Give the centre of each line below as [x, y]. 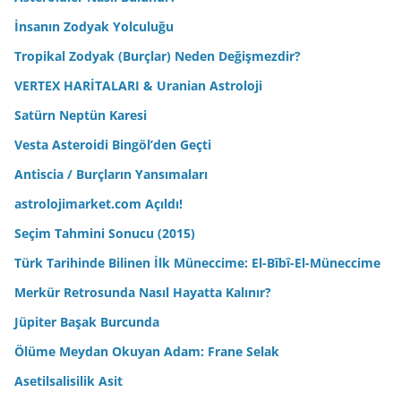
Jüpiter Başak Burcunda [87, 321]
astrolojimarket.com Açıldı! [98, 203]
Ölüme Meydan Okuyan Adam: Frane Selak [147, 351]
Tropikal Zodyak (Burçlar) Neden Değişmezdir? [158, 55]
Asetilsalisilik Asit [68, 380]
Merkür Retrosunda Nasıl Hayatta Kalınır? [143, 292]
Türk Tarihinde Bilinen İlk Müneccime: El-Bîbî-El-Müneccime [197, 262]
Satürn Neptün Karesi [81, 115]
